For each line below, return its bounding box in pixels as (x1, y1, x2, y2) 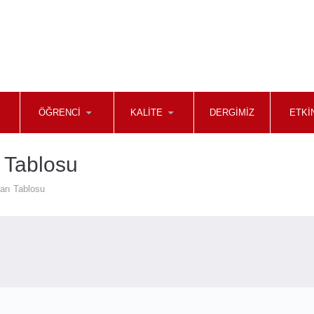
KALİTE (130, 107, 163, 118)
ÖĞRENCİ (38, 107, 81, 118)
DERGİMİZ (209, 107, 254, 118)
